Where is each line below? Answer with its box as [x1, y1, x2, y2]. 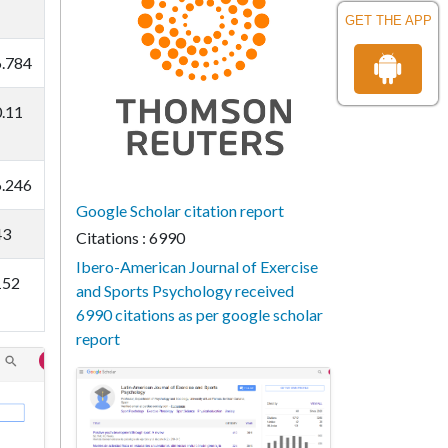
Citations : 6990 [76, 228, 185, 247]
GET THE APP [344, 13, 432, 28]
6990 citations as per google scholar [76, 305, 323, 324]
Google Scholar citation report [76, 201, 284, 220]
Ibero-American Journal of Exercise [76, 257, 318, 276]
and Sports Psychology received [76, 281, 294, 300]
